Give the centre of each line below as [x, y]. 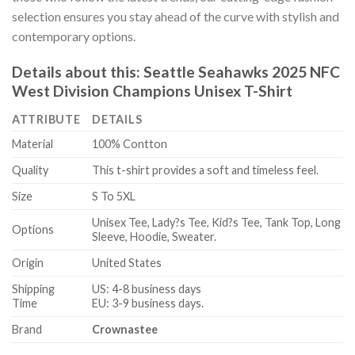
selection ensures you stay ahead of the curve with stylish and [176, 17]
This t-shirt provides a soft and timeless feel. [206, 170]
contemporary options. [74, 36]
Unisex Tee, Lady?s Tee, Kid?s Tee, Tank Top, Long [217, 223]
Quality [30, 170]
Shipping [33, 289]
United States [127, 263]
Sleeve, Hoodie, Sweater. [155, 237]
